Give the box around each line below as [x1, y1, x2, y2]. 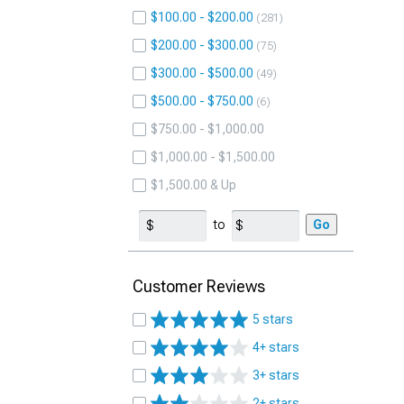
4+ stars [252, 340, 299, 354]
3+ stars [252, 368, 299, 382]
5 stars [252, 312, 293, 326]
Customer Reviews [133, 277, 265, 296]
